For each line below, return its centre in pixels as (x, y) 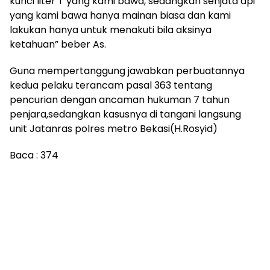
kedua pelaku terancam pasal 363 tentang (111, 85)
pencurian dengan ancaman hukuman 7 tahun (120, 99)
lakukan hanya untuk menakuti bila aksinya (111, 30)
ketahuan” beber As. (58, 44)
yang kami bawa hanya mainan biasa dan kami (120, 15)
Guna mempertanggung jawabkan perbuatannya (127, 71)
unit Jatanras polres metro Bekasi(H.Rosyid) (114, 128)
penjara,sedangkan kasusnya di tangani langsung (125, 114)
